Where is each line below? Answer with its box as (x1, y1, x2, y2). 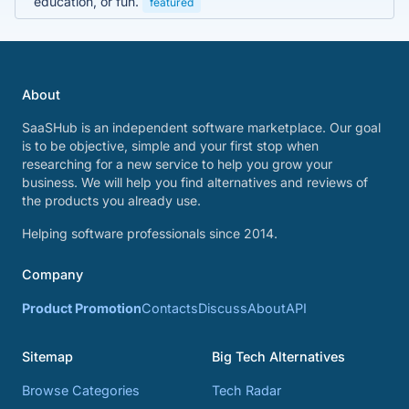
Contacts (142, 300, 198, 316)
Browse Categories (22, 383, 140, 398)
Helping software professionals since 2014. (22, 225, 278, 241)
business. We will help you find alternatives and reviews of (22, 174, 368, 190)
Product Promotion (22, 300, 142, 316)
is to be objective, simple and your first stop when (22, 138, 319, 153)
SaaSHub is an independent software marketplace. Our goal (22, 120, 381, 135)
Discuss (198, 300, 247, 316)
